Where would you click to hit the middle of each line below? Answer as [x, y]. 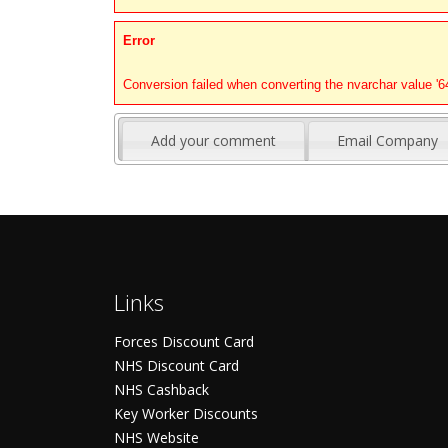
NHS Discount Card [176, 366]
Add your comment [214, 141]
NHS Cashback [161, 390]
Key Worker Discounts [186, 414]
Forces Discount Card [184, 342]
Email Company [388, 141]
